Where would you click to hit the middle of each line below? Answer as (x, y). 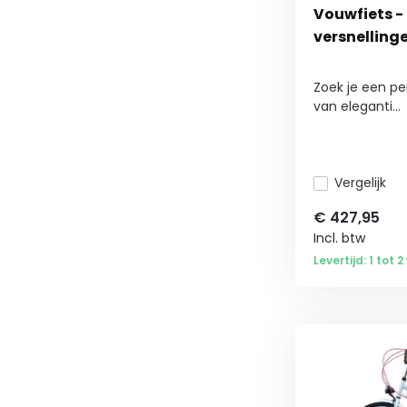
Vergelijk (360, 183)
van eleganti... (357, 106)
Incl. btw (339, 238)
